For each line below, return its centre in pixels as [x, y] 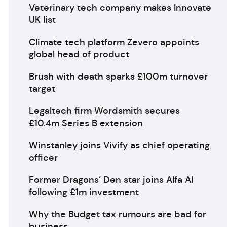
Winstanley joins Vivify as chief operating [119, 145]
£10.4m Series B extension [86, 123]
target [42, 89]
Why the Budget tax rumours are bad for [117, 214]
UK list [42, 20]
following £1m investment [84, 192]
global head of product [79, 54]
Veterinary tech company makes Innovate [120, 8]
